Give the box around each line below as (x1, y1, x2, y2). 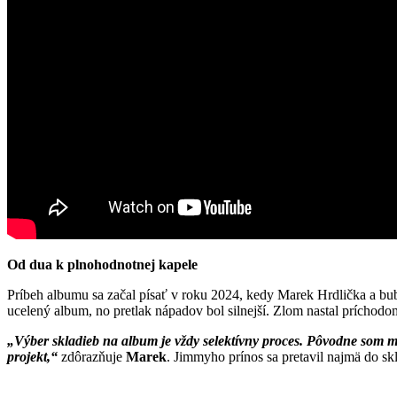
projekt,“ (7, 348, 58, 364)
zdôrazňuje (58, 348, 126, 364)
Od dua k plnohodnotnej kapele (7, 256, 198, 272)
